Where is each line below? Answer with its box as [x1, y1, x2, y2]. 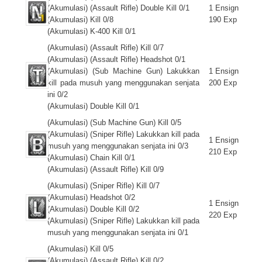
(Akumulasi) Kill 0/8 [47, 15, 114, 24]
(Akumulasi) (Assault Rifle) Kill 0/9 [47, 165, 164, 174]
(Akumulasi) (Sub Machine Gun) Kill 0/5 [47, 118, 182, 127]
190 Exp [209, 15, 237, 24]
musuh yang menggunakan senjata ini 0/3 [47, 142, 189, 150]
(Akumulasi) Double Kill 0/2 [47, 205, 140, 213]
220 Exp [209, 211, 237, 219]
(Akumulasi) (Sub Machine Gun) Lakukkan [47, 67, 200, 75]
